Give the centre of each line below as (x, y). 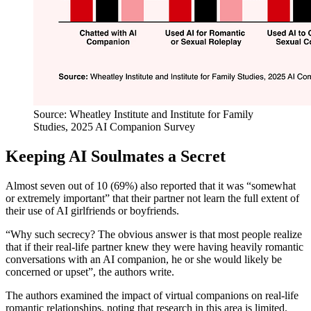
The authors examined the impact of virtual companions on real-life (152, 295)
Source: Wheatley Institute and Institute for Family (143, 114)
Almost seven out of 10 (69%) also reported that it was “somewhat (151, 185)
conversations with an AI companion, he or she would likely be (144, 259)
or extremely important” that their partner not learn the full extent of (152, 198)
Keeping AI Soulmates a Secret (116, 156)
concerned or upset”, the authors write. (90, 271)
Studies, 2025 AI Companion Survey (114, 126)
